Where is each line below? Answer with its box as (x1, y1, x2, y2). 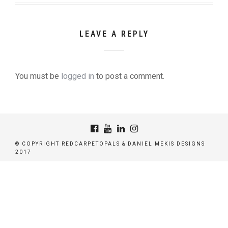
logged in (61, 71, 94, 81)
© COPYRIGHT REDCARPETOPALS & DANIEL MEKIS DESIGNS (15, 141, 205, 147)
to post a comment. (94, 71, 164, 81)
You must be (15, 71, 61, 81)
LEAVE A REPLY (79, 28, 149, 39)
